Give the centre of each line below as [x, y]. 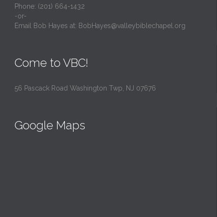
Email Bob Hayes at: [46, 25]
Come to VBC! [51, 62]
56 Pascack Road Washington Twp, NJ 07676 [85, 88]
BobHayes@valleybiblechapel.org [132, 25]
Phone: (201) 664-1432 [50, 6]
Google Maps [50, 125]
